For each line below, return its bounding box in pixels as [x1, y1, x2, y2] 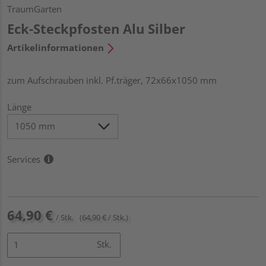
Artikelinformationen [7, 41, 104, 53]
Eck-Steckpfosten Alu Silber [7, 19, 185, 37]
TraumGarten [7, 2, 62, 15]
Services [7, 153, 40, 165]
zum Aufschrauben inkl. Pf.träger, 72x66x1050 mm [7, 74, 217, 86]
